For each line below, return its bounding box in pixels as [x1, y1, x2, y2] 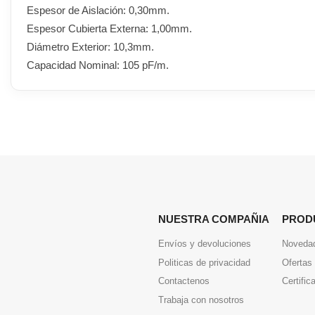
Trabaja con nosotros [158, 294, 244, 305]
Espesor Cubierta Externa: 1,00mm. [27, 22, 192, 34]
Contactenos [158, 276, 210, 287]
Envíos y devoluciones [158, 238, 251, 249]
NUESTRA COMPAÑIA [158, 212, 269, 225]
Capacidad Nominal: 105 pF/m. [27, 58, 169, 71]
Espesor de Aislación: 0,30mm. [27, 4, 169, 16]
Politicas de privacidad [158, 257, 250, 268]
